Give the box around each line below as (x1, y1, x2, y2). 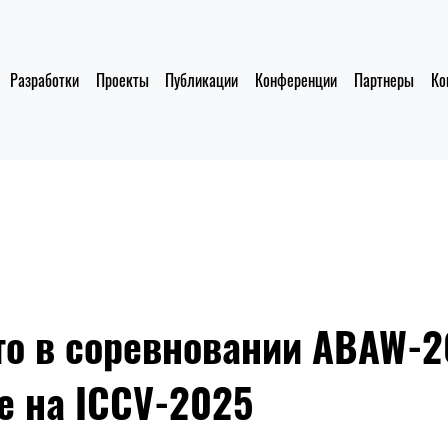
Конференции (255, 68, 338, 92)
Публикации (165, 68, 239, 92)
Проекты (95, 68, 149, 92)
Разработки (9, 68, 79, 92)
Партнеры (354, 68, 415, 92)
